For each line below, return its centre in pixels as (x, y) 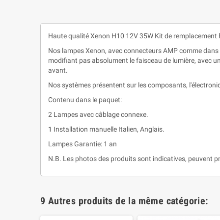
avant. (58, 70)
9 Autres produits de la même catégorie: (124, 201)
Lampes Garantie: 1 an (82, 144)
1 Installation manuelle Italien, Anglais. (106, 129)
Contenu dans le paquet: (85, 99)
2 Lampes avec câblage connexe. (98, 114)
